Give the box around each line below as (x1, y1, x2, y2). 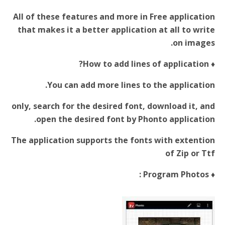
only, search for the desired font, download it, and (12, 100, 215, 112)
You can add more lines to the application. (47, 79, 215, 91)
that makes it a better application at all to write (18, 24, 215, 36)
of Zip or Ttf (165, 148, 215, 159)
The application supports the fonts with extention (11, 135, 215, 146)
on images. (173, 37, 215, 49)
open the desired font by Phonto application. (36, 114, 215, 125)
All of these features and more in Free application (13, 11, 215, 23)
